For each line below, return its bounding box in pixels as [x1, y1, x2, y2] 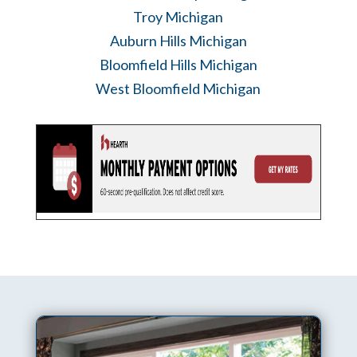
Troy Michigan [133, 7, 224, 25]
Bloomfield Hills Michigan [99, 55, 257, 73]
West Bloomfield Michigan [96, 79, 261, 97]
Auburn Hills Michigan [109, 31, 247, 49]
